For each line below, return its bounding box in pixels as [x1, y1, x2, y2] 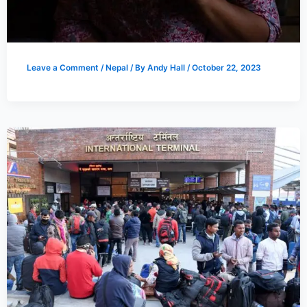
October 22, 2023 [191, 62, 261, 73]
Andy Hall [147, 62, 187, 73]
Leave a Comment [26, 62, 99, 73]
